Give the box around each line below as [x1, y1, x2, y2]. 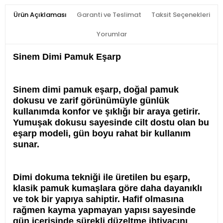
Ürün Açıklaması [13, 10, 67, 20]
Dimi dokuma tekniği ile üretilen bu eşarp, [13, 172, 190, 183]
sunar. [13, 139, 39, 150]
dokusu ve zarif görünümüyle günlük [13, 96, 169, 106]
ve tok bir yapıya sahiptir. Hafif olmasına [13, 194, 184, 205]
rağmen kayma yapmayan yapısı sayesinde [13, 205, 196, 216]
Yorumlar [96, 29, 127, 39]
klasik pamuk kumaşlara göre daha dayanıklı [13, 183, 202, 194]
